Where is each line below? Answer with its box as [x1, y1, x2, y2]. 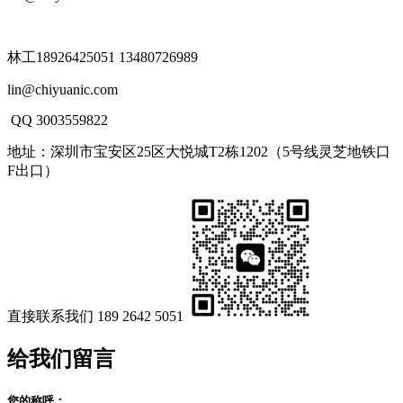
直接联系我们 [7, 309, 97, 325]
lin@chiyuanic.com [7, 82, 118, 98]
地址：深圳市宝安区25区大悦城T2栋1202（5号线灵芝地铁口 [7, 144, 390, 160]
